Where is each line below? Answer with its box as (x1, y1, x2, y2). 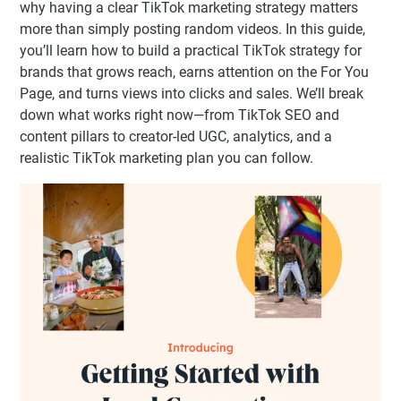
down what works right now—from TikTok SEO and (20, 107, 339, 124)
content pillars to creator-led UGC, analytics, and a (20, 128, 332, 145)
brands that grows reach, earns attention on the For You (20, 64, 369, 81)
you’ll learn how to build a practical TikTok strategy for (20, 42, 362, 59)
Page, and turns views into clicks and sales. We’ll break (20, 85, 363, 102)
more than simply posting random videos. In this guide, (20, 21, 365, 38)
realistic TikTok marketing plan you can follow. (20, 149, 313, 166)
